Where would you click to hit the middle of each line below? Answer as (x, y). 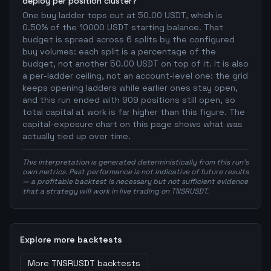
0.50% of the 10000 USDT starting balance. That (123, 27)
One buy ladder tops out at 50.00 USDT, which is (122, 15)
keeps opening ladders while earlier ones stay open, (130, 88)
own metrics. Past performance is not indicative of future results (135, 172)
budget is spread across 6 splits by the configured (129, 39)
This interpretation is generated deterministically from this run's (135, 162)
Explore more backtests (71, 240)
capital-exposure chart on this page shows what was (132, 124)
